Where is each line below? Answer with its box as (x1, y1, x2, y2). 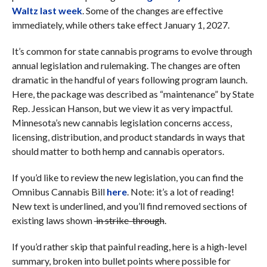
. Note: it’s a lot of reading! (126, 186, 234, 197)
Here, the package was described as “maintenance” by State (11, 88, 254, 100)
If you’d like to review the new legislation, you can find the (11, 172, 243, 183)
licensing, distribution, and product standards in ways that (11, 131, 245, 142)
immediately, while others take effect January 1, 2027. (11, 19, 229, 30)
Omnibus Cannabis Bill (11, 186, 107, 197)
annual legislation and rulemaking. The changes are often (11, 60, 240, 71)
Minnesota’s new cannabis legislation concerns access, (11, 117, 232, 128)
